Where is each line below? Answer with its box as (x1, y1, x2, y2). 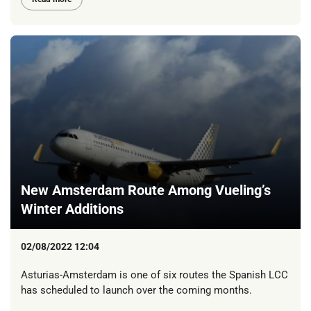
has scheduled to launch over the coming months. (21, 283, 252, 296)
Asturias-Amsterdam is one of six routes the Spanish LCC (21, 268, 288, 281)
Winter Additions (21, 200, 124, 217)
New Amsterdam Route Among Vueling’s (21, 181, 271, 199)
